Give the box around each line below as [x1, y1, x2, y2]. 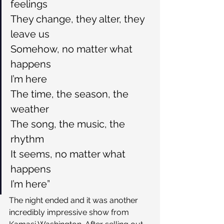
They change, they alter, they [10, 12, 147, 25]
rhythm [10, 132, 44, 145]
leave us [10, 27, 49, 40]
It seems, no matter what [10, 147, 128, 160]
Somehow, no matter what [10, 42, 135, 55]
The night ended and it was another [9, 195, 140, 205]
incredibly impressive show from [9, 207, 131, 217]
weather [10, 102, 49, 115]
